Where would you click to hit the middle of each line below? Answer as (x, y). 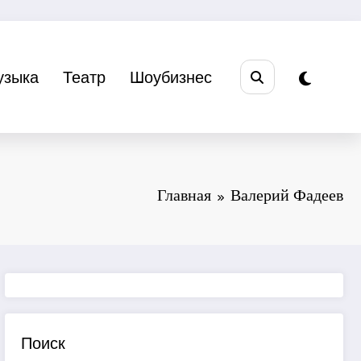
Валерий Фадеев (287, 195)
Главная (184, 195)
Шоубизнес (170, 77)
